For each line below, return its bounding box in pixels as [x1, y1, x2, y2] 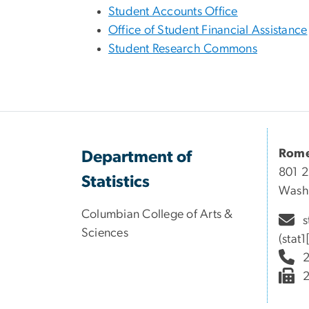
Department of [81, 149, 192, 166]
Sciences [81, 227, 128, 240]
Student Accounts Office [108, 6, 238, 19]
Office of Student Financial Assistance [108, 24, 308, 37]
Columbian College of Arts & [81, 208, 233, 221]
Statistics [81, 174, 150, 191]
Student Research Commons [108, 43, 257, 56]
